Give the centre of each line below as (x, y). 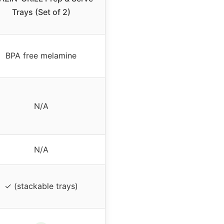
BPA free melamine (41, 56)
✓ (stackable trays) (41, 186)
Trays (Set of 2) (41, 12)
